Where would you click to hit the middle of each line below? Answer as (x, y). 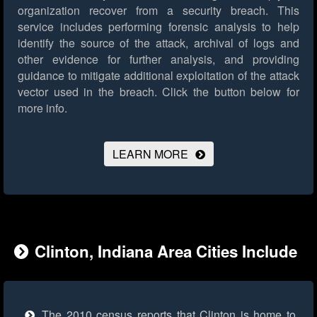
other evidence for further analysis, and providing (158, 59)
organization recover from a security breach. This (158, 11)
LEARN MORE (150, 154)
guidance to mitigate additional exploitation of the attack (158, 76)
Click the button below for (228, 92)
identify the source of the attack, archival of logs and (158, 43)
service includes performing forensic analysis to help (158, 27)
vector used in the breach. (87, 92)
